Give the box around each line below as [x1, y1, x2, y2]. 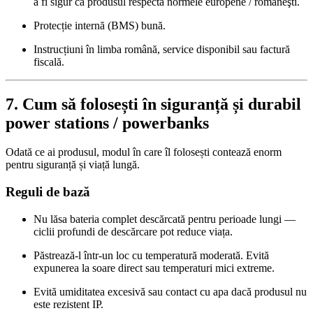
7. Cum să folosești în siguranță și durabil [6, 94, 301, 113]
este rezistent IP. [34, 298, 103, 310]
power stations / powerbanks [6, 113, 209, 132]
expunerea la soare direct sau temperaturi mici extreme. [34, 261, 275, 274]
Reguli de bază [6, 184, 90, 200]
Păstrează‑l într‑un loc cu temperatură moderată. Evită [34, 249, 269, 261]
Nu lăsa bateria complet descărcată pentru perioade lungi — [34, 212, 296, 225]
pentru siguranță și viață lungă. [6, 159, 140, 171]
